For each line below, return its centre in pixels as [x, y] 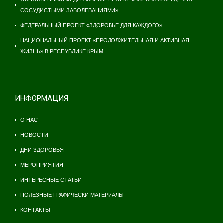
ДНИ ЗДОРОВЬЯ [42, 150]
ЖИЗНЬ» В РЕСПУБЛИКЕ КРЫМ [62, 51]
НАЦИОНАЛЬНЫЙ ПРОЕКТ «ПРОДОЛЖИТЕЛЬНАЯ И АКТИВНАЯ [105, 40]
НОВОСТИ [34, 135]
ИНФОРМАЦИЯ [42, 98]
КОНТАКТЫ [35, 209]
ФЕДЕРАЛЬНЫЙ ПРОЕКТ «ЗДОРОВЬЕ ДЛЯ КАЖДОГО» [91, 25]
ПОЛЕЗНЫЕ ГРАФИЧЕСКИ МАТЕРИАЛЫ [72, 194]
